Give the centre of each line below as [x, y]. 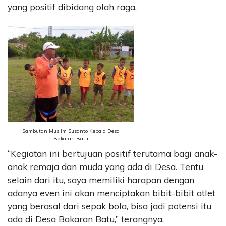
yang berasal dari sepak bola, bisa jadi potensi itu [109, 206]
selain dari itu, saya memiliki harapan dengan [101, 180]
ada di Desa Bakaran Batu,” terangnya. [86, 219]
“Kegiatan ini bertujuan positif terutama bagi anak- [112, 154]
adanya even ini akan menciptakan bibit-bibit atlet [111, 193]
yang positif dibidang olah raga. [72, 7]
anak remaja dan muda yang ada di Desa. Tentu [105, 167]
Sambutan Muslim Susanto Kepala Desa [71, 131]
